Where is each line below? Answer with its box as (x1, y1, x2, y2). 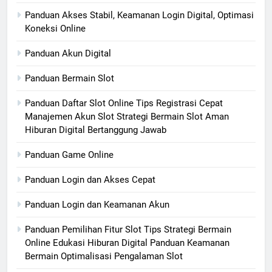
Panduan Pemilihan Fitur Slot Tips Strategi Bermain (25, 224, 231, 236)
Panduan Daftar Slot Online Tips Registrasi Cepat (25, 98, 223, 109)
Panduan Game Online (25, 149, 114, 161)
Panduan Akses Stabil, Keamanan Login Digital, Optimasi (25, 10, 254, 21)
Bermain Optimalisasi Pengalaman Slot (25, 251, 183, 262)
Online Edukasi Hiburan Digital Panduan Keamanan (25, 237, 229, 249)
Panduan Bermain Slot (25, 73, 114, 84)
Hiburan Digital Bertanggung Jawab (25, 124, 166, 136)
